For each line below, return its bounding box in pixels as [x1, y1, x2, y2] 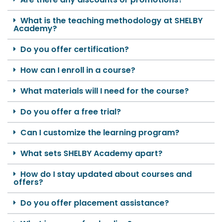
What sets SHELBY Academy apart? [20, 148, 163, 160]
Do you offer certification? [20, 44, 129, 55]
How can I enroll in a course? [20, 64, 135, 76]
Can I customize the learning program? [20, 127, 179, 139]
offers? [13, 176, 43, 188]
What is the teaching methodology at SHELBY [20, 15, 203, 27]
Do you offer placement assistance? [20, 197, 169, 209]
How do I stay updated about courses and [20, 168, 192, 180]
